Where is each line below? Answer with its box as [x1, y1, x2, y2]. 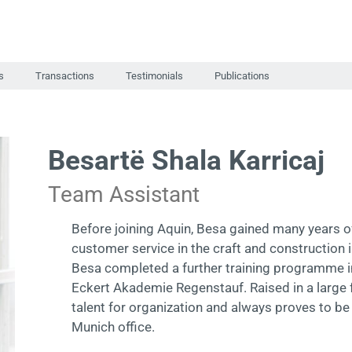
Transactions [35, 70, 94, 82]
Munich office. [71, 319, 156, 335]
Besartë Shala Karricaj [48, 145, 325, 177]
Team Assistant [48, 181, 200, 207]
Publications [214, 70, 269, 82]
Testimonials [125, 70, 183, 82]
